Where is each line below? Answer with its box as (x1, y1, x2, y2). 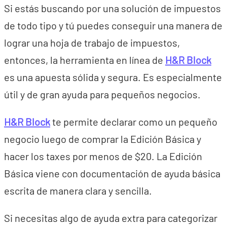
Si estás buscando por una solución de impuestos (4, 2, 221, 14)
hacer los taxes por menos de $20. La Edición (4, 150, 202, 162)
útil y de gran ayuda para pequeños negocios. (4, 88, 201, 100)
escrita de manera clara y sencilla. (4, 184, 152, 197)
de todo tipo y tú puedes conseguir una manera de (4, 19, 222, 31)
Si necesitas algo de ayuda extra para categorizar (4, 212, 217, 224)
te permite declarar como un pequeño (50, 116, 217, 128)
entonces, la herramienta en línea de (4, 54, 165, 66)
